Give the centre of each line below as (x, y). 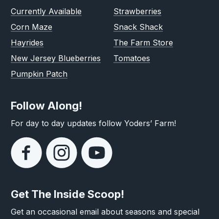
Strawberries (137, 11)
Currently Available (46, 11)
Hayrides (27, 43)
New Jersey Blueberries (56, 58)
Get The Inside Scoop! (68, 194)
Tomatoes (132, 58)
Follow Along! (47, 106)
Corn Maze (32, 27)
